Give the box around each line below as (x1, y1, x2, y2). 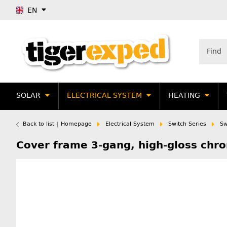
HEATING (168, 91, 200, 100)
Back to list (23, 120, 54, 127)
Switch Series (168, 120, 206, 127)
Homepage (61, 120, 92, 127)
